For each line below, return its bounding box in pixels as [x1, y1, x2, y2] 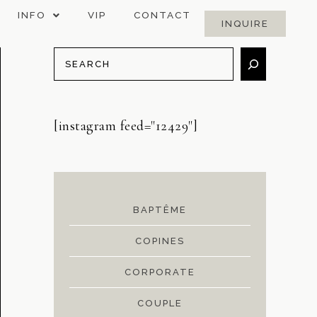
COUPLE [137, 298, 183, 309]
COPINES [135, 236, 185, 246]
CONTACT [133, 9, 191, 21]
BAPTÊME [133, 204, 187, 215]
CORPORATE [125, 267, 195, 277]
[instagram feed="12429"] [54, 117, 197, 134]
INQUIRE [221, 18, 269, 29]
